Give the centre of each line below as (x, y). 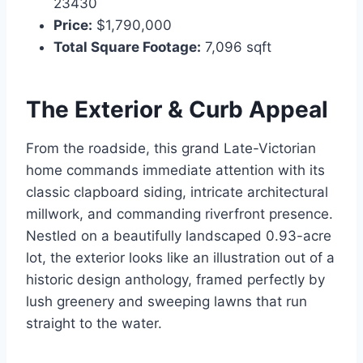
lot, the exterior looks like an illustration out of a (180, 257)
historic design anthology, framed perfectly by (175, 279)
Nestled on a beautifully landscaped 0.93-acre (179, 235)
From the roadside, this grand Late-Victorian (171, 148)
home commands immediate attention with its (175, 170)
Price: (73, 25)
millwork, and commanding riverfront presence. (179, 214)
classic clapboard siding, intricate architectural (177, 192)
